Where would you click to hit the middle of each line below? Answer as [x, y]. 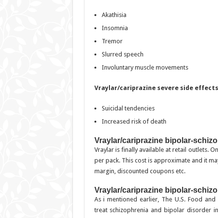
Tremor [112, 41]
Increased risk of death [134, 122]
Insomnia [115, 28]
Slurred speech [122, 54]
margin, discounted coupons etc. [140, 171]
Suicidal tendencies [128, 109]
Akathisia [114, 15]
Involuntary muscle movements [145, 68]
